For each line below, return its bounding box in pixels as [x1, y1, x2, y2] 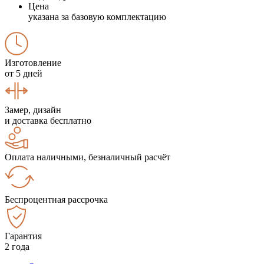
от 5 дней [5, 68, 42, 78]
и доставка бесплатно [5, 115, 91, 126]
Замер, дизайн [5, 104, 61, 115]
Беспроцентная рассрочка [5, 194, 108, 204]
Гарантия [5, 230, 42, 241]
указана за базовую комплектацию [28, 11, 166, 22]
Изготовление [5, 57, 61, 68]
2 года [5, 241, 29, 252]
